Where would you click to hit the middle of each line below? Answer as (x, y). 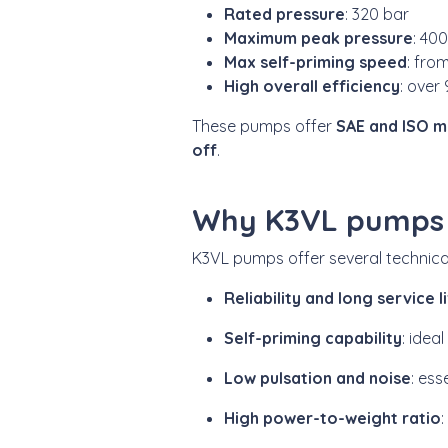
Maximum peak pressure (318, 37)
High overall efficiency (312, 85)
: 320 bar (377, 13)
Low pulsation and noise (317, 377)
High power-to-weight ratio (332, 417)
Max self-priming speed (315, 61)
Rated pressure (284, 13)
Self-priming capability (313, 337)
